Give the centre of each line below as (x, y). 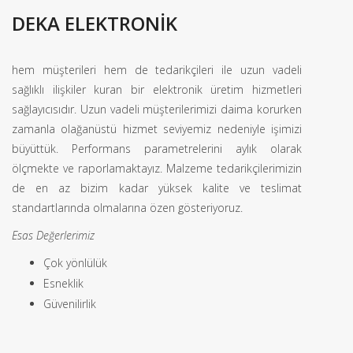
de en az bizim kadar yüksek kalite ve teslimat (157, 188)
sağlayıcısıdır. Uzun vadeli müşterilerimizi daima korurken (157, 109)
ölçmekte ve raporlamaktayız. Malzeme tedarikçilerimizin (157, 168)
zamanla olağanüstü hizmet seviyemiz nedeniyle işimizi (157, 129)
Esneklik (63, 283)
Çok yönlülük (75, 263)
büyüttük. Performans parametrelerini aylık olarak (157, 149)
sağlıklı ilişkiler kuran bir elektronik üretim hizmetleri (157, 89)
